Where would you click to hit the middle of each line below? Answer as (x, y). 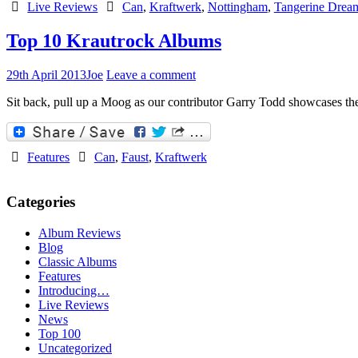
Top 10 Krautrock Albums (114, 40)
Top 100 (60, 333)
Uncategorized (75, 348)
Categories (41, 202)
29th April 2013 (46, 74)
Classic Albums (78, 261)
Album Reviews (80, 233)
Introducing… (74, 290)
